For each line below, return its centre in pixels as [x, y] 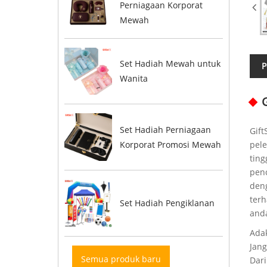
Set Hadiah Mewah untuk [170, 64]
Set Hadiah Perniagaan [165, 130]
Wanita [133, 79]
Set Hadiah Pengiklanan [167, 203]
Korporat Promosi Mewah [170, 145]
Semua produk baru [121, 259]
